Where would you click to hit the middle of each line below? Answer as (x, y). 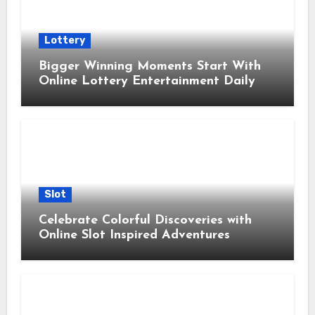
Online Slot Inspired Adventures (134, 236)
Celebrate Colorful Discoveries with (145, 221)
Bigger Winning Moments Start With (149, 67)
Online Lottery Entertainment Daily (147, 82)
